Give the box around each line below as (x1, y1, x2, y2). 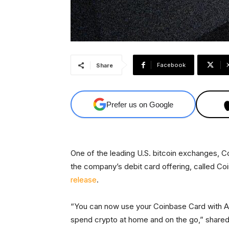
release (71, 175, 97, 185)
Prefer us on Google (106, 100, 174, 109)
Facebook (157, 61, 186, 69)
